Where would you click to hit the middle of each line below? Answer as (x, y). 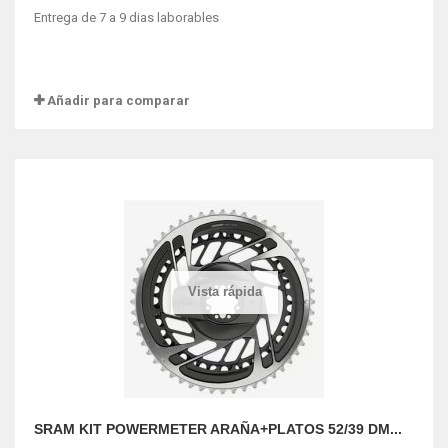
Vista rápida (224, 291)
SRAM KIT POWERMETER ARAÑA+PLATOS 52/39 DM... (218, 429)
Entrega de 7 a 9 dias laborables (128, 17)
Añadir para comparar (118, 100)
